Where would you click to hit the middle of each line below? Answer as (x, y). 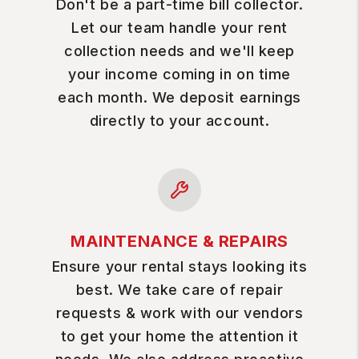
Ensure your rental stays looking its (179, 266)
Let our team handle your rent (179, 28)
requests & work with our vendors (179, 313)
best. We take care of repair (179, 290)
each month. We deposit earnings (179, 97)
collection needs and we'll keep (179, 51)
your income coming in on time (179, 74)
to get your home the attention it (179, 336)
